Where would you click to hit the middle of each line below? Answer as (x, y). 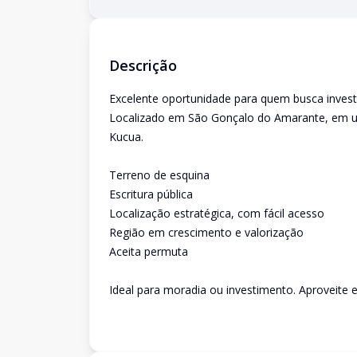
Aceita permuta (149, 251)
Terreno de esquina (159, 175)
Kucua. (126, 137)
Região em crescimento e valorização (206, 232)
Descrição (143, 65)
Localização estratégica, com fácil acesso (217, 213)
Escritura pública (151, 194)
